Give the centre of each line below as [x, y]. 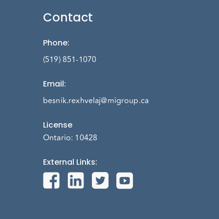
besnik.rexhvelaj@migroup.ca [96, 101]
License [58, 125]
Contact [68, 17]
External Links [69, 162]
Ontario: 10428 [70, 138]
